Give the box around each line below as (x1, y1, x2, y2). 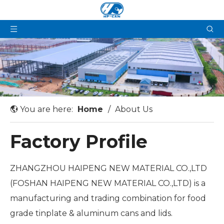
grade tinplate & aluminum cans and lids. (10, 208, 174, 218)
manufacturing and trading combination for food (10, 193, 206, 203)
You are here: (18, 104, 75, 114)
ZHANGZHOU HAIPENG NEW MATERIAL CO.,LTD (10, 163, 207, 173)
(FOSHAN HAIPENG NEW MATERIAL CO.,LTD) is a (10, 178, 205, 188)
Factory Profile (10, 130, 147, 152)
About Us (115, 104, 152, 114)
